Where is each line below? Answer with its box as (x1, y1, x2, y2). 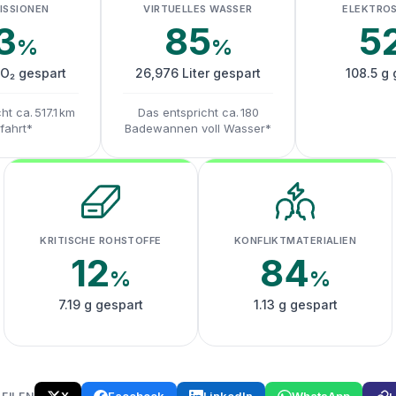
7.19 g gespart (58, 297, 143, 312)
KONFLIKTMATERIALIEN (233, 234, 357, 247)
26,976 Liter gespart (135, 65, 261, 80)
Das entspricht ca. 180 (137, 105, 259, 119)
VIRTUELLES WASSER (143, 3, 253, 15)
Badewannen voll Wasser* (125, 121, 271, 135)
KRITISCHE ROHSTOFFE (40, 234, 162, 247)
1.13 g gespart (253, 297, 338, 312)
